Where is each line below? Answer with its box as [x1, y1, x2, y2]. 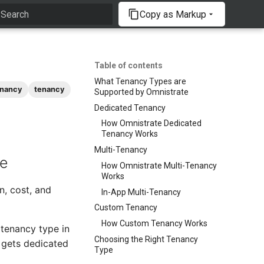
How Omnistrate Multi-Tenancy [101, 160, 217, 170]
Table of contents [94, 61, 163, 70]
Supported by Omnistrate [94, 87, 189, 97]
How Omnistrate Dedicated [101, 118, 202, 128]
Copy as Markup [140, 8, 206, 20]
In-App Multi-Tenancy [101, 187, 181, 197]
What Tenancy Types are [94, 76, 186, 86]
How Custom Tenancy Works [101, 219, 207, 228]
